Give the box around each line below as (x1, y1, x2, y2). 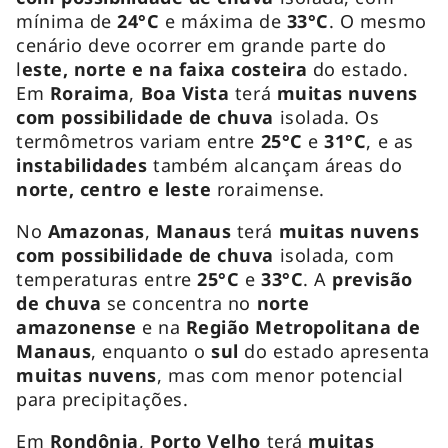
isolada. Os (279, 104, 380, 129)
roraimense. (211, 176, 325, 201)
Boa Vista (140, 80, 235, 105)
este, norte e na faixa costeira (21, 56, 313, 81)
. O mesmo (328, 8, 427, 33)
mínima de (16, 8, 118, 33)
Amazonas (47, 218, 145, 243)
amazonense (16, 314, 137, 339)
